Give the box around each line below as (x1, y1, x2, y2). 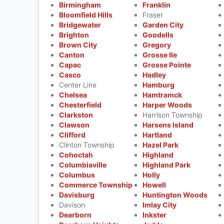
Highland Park (142, 160, 191, 169)
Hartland (142, 130, 172, 139)
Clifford (58, 130, 85, 139)
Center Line (58, 80, 96, 89)
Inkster (142, 210, 167, 219)
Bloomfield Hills (58, 10, 112, 19)
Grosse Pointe (142, 60, 191, 69)
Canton (58, 50, 84, 59)
